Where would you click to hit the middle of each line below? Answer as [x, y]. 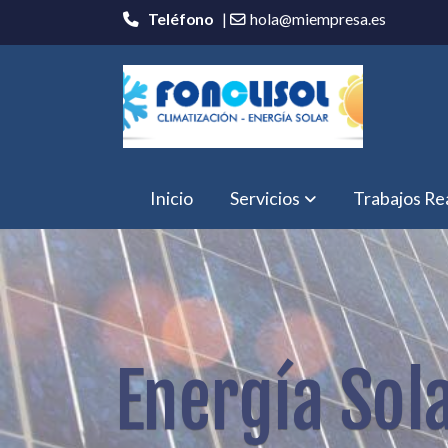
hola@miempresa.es [318, 19]
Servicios [264, 198]
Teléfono [180, 19]
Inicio [171, 198]
